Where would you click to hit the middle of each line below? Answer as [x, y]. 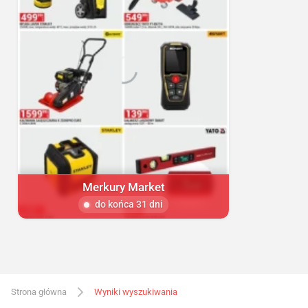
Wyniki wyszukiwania [136, 291]
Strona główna [39, 291]
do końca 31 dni [129, 205]
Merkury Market [123, 187]
